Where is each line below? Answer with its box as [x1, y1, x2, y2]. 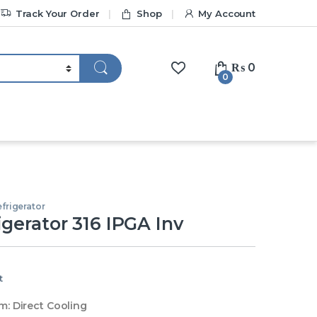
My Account [198, 7, 255, 19]
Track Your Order [15, 7, 100, 19]
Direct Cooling [9, 299, 87, 313]
